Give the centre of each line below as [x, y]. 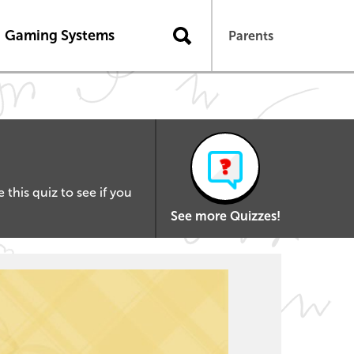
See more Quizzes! [225, 216]
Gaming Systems [59, 35]
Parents [251, 36]
